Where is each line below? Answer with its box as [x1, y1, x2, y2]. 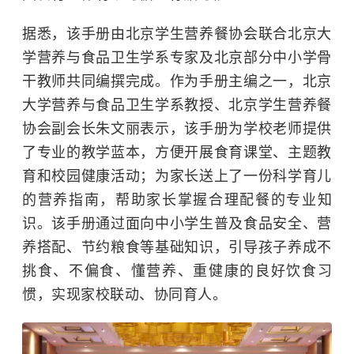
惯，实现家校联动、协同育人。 [22, 287, 227, 303]
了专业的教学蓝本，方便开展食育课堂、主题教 [22, 145, 332, 160]
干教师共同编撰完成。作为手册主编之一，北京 [22, 73, 332, 89]
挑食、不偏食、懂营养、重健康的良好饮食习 [22, 263, 332, 279]
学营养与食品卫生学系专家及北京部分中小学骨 [22, 50, 332, 66]
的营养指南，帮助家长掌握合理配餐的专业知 [22, 192, 332, 208]
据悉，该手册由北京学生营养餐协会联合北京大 [22, 26, 332, 42]
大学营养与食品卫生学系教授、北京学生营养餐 [22, 97, 332, 113]
